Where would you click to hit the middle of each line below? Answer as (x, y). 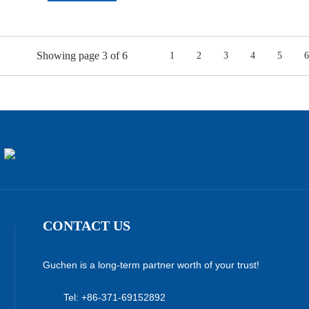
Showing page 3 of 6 (82, 56)
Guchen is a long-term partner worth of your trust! (151, 265)
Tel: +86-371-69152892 (114, 297)
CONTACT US (87, 226)
